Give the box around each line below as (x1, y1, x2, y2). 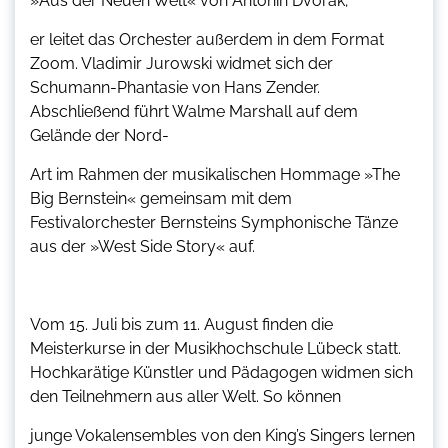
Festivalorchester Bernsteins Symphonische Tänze (30, 212, 398, 232)
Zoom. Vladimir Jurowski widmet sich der (30, 53, 333, 73)
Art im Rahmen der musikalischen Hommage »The (30, 164, 400, 184)
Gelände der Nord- (30, 125, 169, 145)
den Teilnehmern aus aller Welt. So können (30, 386, 341, 406)
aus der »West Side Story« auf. (30, 236, 255, 256)
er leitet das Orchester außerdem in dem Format (30, 29, 384, 49)
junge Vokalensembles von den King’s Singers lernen (30, 425, 415, 445)
